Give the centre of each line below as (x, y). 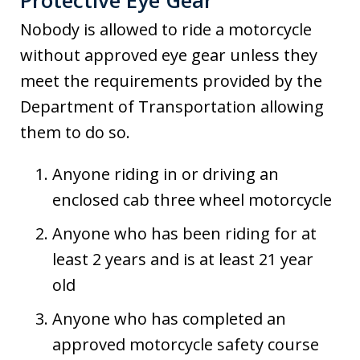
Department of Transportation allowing (172, 107)
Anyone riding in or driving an (166, 174)
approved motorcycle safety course (186, 345)
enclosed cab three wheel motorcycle (192, 200)
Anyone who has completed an (169, 319)
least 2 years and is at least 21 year (183, 260)
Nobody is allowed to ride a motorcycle (166, 30)
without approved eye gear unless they (169, 55)
